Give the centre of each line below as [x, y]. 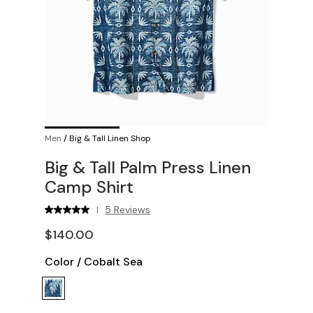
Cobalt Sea [113, 262]
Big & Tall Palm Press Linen [148, 167]
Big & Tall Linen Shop [110, 138]
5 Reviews [128, 210]
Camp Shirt [89, 187]
